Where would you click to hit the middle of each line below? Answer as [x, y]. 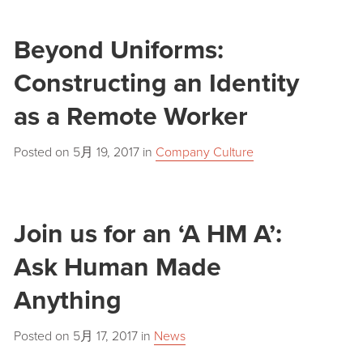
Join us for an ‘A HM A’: [147, 235]
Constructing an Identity [156, 84]
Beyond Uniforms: [118, 51]
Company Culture [204, 153]
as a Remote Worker [130, 117]
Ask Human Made [117, 268]
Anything [67, 301]
